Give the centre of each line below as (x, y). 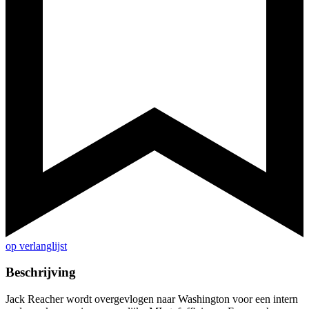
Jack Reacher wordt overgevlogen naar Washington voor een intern (152, 299)
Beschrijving (41, 272)
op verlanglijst (36, 246)
